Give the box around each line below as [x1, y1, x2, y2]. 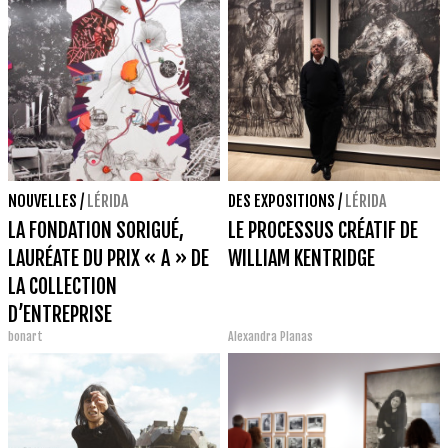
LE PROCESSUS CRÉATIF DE [228, 218, 418, 244]
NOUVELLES [8, 191, 77, 212]
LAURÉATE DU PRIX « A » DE [8, 246, 209, 272]
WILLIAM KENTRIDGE [228, 246, 375, 272]
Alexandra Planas [228, 329, 313, 345]
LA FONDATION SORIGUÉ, [8, 218, 184, 244]
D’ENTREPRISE [8, 302, 112, 328]
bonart [8, 329, 43, 345]
